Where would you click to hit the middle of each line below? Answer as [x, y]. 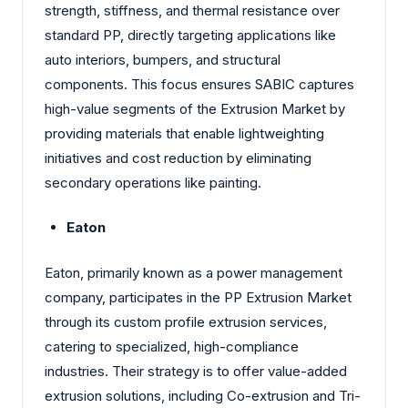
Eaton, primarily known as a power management [194, 272]
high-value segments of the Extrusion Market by [195, 108]
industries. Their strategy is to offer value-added [196, 371]
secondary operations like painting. [153, 182]
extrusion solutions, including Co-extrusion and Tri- [203, 395]
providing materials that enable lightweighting [184, 133]
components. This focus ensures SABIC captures [199, 84]
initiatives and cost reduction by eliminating [178, 158]
